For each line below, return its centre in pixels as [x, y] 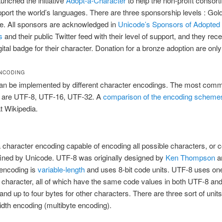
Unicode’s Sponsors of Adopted [169, 24]
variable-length [61, 169]
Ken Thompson [190, 157]
